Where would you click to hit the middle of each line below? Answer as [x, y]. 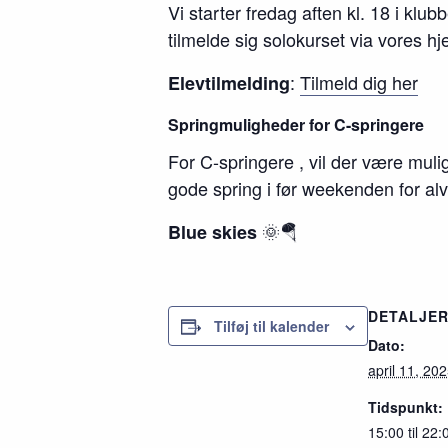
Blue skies [212, 232]
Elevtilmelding [229, 83]
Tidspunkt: [405, 407]
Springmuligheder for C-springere [296, 124]
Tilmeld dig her [359, 82]
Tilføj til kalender [271, 326]
